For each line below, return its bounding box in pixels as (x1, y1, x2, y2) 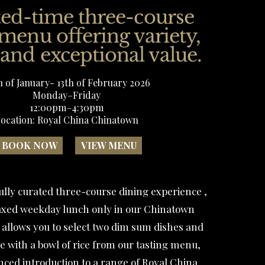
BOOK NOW (1, 139, 57, 151)
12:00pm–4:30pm (29, 101, 104, 114)
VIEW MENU (80, 139, 137, 151)
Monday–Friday (32, 89, 101, 101)
